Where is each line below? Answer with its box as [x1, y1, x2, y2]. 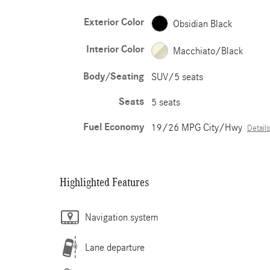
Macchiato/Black [172, 45, 243, 57]
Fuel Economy [83, 121, 144, 133]
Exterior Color [83, 16, 144, 28]
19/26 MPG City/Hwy [151, 122, 242, 133]
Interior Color [86, 43, 144, 55]
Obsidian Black [172, 17, 233, 30]
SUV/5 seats [151, 71, 203, 83]
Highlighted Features [60, 175, 149, 189]
